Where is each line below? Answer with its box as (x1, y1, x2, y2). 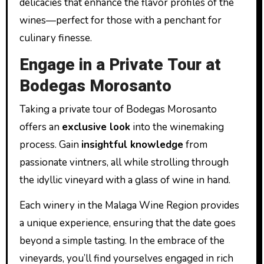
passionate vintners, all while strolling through (19, 156, 229, 169)
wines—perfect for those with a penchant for (19, 13, 222, 27)
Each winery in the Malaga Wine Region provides (19, 199, 239, 212)
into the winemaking (130, 120, 224, 134)
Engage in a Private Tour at (19, 52, 221, 77)
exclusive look (61, 120, 130, 134)
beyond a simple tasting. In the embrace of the (19, 234, 225, 247)
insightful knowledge (81, 138, 183, 151)
